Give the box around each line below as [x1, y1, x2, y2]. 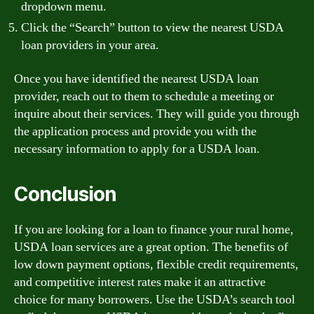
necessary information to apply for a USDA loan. [14, 140, 260, 157]
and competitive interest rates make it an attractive [14, 273, 266, 290]
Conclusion [14, 182, 116, 206]
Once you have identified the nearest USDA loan [14, 70, 259, 87]
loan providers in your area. [21, 37, 159, 53]
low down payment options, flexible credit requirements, [14, 256, 299, 273]
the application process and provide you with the [14, 123, 257, 139]
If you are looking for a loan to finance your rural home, [14, 221, 294, 238]
